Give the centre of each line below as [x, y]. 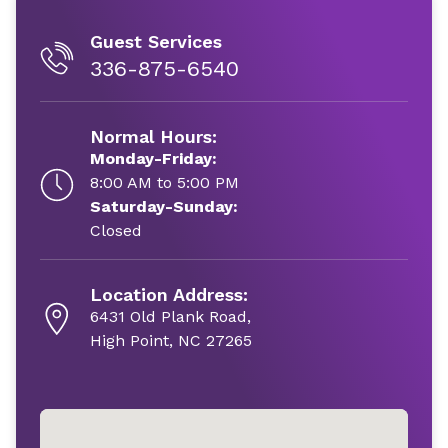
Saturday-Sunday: [164, 206]
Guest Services [156, 41]
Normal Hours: [153, 136]
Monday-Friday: [153, 158]
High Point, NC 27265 [171, 340]
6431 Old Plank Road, [170, 316]
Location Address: [169, 294]
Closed [116, 230]
